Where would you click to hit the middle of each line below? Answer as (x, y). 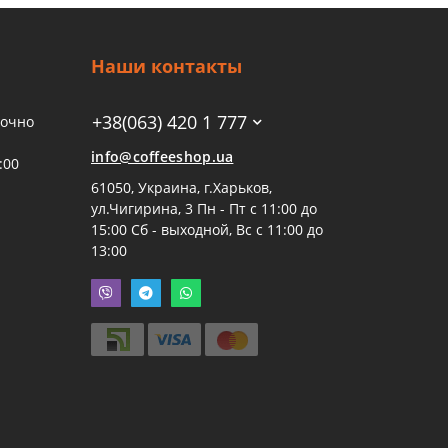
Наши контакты (166, 65)
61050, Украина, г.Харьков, (181, 187)
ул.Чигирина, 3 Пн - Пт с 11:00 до (204, 208)
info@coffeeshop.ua (162, 156)
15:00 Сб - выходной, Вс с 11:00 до (207, 229)
